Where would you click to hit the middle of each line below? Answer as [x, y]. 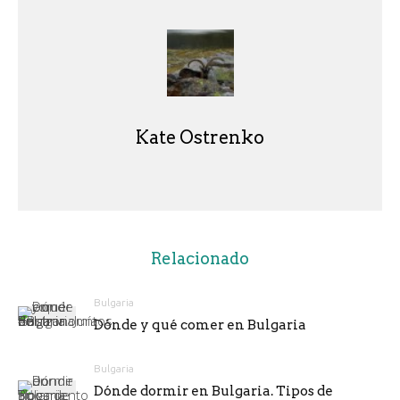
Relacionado [200, 259]
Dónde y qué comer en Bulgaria [200, 325]
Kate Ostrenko [200, 138]
